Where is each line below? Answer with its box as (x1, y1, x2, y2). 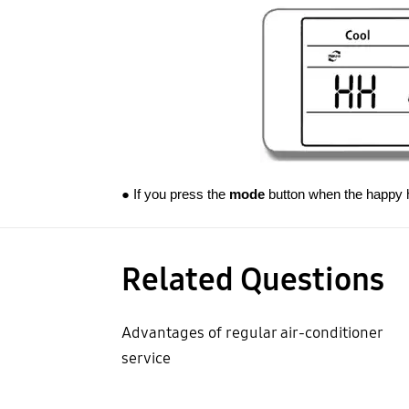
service (121, 349, 171, 369)
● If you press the (121, 187, 229, 203)
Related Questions (121, 259, 384, 299)
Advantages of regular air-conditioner (121, 323, 383, 343)
